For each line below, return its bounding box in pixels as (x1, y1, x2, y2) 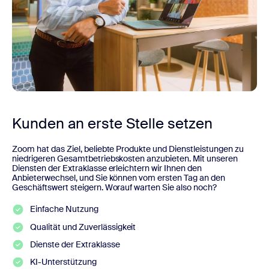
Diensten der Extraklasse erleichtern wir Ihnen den (12, 163, 202, 174)
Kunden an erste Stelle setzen (12, 114, 213, 133)
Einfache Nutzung (30, 204, 98, 215)
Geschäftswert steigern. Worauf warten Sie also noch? (12, 182, 217, 193)
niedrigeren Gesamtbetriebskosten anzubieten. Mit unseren (12, 153, 238, 165)
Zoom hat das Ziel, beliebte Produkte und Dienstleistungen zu (12, 144, 244, 155)
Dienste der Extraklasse (30, 238, 120, 250)
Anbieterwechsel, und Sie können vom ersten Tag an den (12, 172, 225, 184)
